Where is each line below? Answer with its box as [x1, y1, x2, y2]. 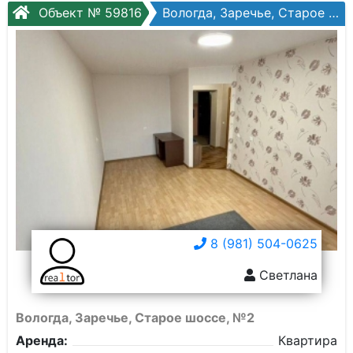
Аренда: [16, 333, 68, 348]
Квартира [278, 333, 337, 348]
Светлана [255, 267, 318, 283]
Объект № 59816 [35, 5, 142, 20]
